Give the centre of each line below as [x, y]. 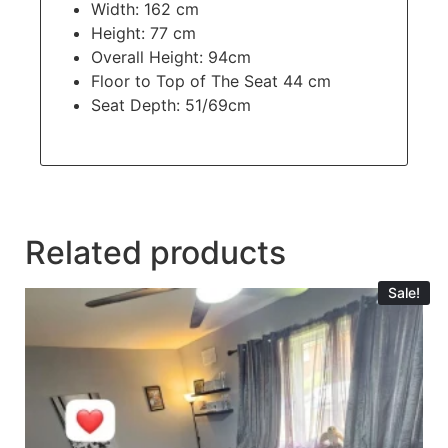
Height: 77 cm [143, 32]
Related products [155, 252]
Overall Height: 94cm [171, 56]
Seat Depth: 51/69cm [171, 104]
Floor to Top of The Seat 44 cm [211, 80]
